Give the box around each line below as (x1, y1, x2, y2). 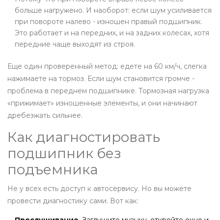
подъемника (7, 161, 98, 178)
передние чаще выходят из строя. (15, 40, 135, 49)
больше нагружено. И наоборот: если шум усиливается (15, 6, 212, 15)
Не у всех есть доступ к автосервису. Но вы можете (7, 184, 192, 193)
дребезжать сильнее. (7, 111, 82, 120)
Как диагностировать (7, 129, 160, 146)
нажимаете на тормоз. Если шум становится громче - (7, 74, 194, 83)
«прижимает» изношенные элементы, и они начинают (7, 99, 197, 108)
